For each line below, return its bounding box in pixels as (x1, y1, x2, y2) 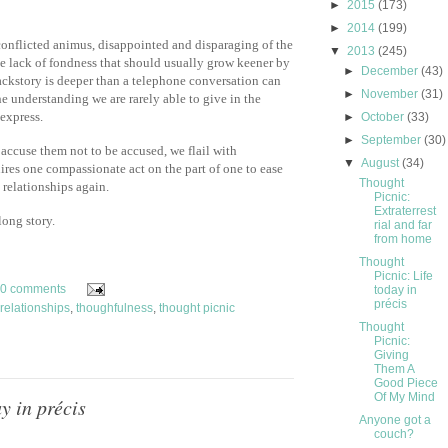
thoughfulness (76, 300, 153, 315)
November (361, 87, 422, 102)
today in (373, 283, 417, 298)
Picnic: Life (373, 269, 433, 284)
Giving (373, 348, 409, 363)
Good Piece (373, 376, 438, 391)
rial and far (373, 218, 432, 233)
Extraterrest (373, 204, 436, 219)
